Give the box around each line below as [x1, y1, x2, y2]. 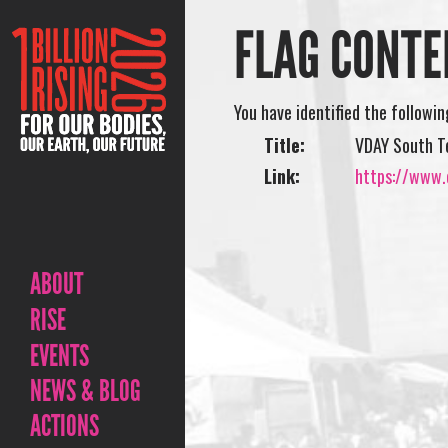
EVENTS [30, 338, 89, 374]
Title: [264, 132, 306, 158]
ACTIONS [30, 408, 99, 444]
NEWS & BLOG [30, 373, 141, 409]
